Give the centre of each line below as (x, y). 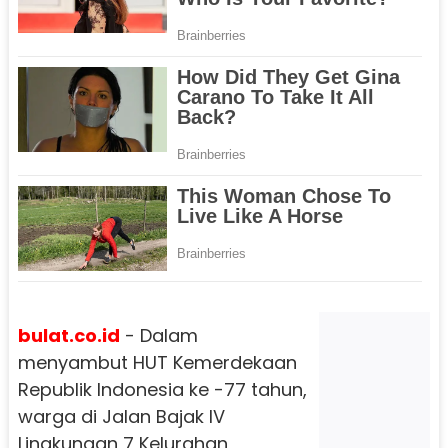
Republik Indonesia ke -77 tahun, (162, 389)
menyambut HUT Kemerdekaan (157, 362)
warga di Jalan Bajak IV (121, 416)
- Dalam (158, 335)
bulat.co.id (68, 335)
